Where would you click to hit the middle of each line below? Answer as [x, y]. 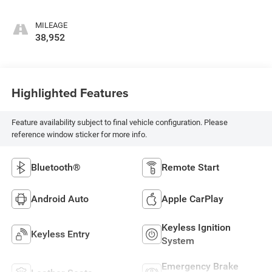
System [178, 240]
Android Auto [59, 199]
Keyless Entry [60, 234]
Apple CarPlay [192, 199]
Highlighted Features [70, 93]
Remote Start [190, 167]
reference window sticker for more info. [79, 135]
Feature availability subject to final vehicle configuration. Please [119, 123]
